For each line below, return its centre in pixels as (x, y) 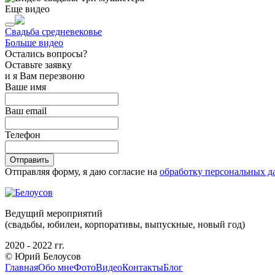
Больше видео (34, 42)
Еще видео (27, 9)
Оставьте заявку (38, 64)
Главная (21, 267)
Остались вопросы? (46, 53)
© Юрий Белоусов (43, 256)
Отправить (29, 160)
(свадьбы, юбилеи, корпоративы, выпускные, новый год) (125, 224)
